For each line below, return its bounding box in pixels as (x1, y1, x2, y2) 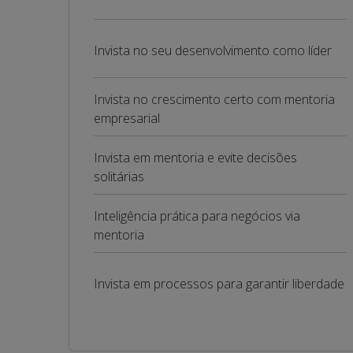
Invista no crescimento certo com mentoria (94, 91, 335, 108)
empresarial (94, 110, 160, 127)
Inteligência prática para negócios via (94, 207, 300, 225)
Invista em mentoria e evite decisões (94, 149, 297, 166)
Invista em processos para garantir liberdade (94, 275, 344, 292)
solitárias (94, 168, 144, 185)
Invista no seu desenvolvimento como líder (94, 42, 332, 59)
